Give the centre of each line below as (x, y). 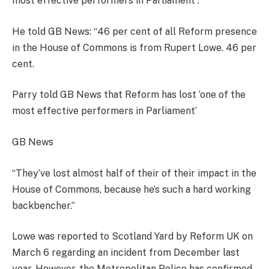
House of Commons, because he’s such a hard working (131, 189)
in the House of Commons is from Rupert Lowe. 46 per (134, 47)
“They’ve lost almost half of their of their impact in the (134, 173)
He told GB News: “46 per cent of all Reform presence (134, 31)
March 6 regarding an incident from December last (126, 253)
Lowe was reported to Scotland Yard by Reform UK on (132, 237)
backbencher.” (44, 205)
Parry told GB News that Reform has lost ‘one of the (129, 95)
